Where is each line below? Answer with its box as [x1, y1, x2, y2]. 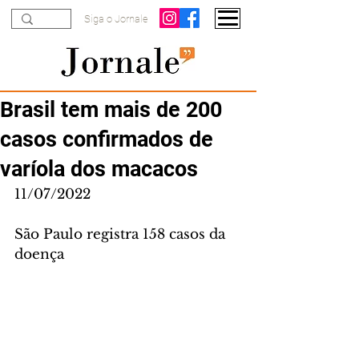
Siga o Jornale [84, 13, 148, 25]
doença [14, 246, 64, 263]
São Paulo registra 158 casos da [14, 226, 229, 243]
